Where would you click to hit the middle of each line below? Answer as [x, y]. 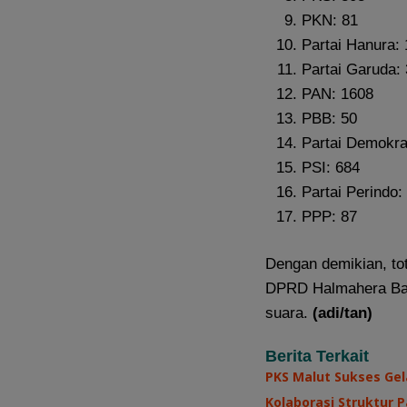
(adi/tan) [342, 313]
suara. [289, 313]
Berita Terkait [317, 357]
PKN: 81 [330, 20]
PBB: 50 [329, 118]
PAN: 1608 [338, 94]
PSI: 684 [331, 167]
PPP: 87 [329, 216]
